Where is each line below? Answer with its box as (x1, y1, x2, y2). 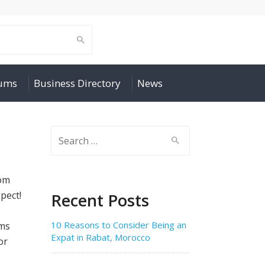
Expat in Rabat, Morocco (51, 231, 150, 243)
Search (51, 127, 81, 140)
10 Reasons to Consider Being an (51, 219, 186, 231)
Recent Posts (51, 189, 149, 211)
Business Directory (34, 76, 121, 90)
